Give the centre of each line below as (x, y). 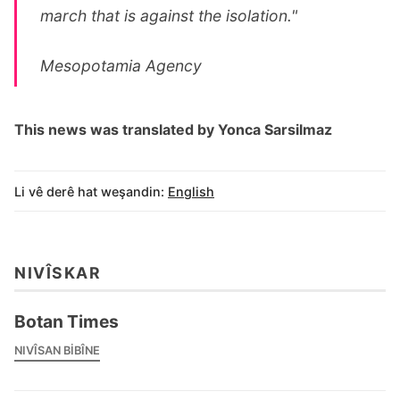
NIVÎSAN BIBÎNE (57, 350)
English (191, 191)
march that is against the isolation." (169, 15)
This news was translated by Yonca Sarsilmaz (173, 129)
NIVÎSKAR (58, 273)
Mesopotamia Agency (121, 65)
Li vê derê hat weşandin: (89, 191)
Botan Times (67, 322)
